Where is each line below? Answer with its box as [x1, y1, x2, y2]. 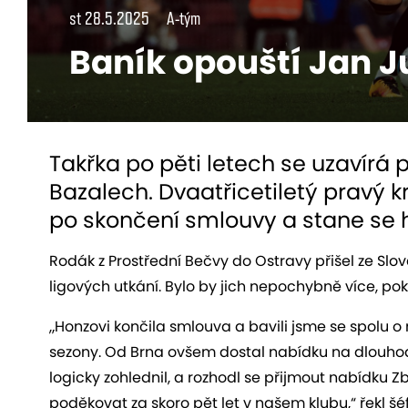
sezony [49, 341, 98, 362]
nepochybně [250, 275, 342, 297]
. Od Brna [98, 341, 168, 362]
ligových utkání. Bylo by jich [49, 275, 250, 297]
